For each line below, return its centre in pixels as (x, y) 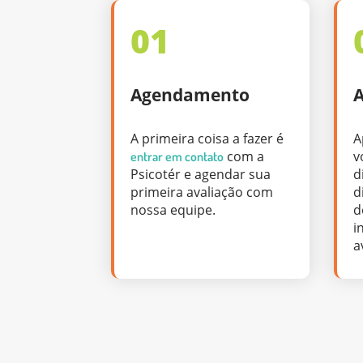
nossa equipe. (173, 209)
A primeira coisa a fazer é (207, 138)
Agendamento (190, 95)
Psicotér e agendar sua (201, 174)
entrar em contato (177, 156)
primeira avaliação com (202, 192)
